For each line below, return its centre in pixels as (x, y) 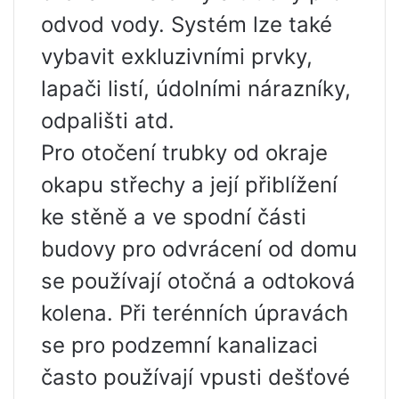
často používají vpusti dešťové (195, 378)
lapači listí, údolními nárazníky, (196, 89)
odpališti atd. (108, 121)
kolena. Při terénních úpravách (195, 313)
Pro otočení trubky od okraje (184, 153)
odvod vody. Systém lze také (187, 25)
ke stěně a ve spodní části (174, 217)
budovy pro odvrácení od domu (199, 249)
